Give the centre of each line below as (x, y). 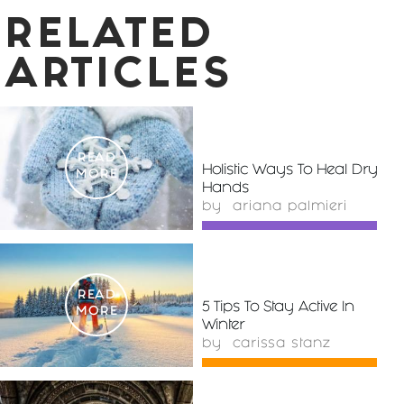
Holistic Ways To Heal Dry (290, 170)
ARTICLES (119, 77)
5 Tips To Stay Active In (278, 308)
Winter (223, 326)
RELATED (110, 37)
